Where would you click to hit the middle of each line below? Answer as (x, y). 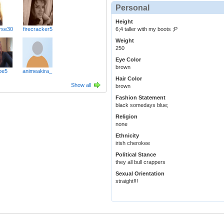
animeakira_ (37, 71)
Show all (81, 85)
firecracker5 (38, 29)
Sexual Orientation (140, 174)
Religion (126, 117)
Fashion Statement (140, 98)
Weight (125, 41)
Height (124, 22)
